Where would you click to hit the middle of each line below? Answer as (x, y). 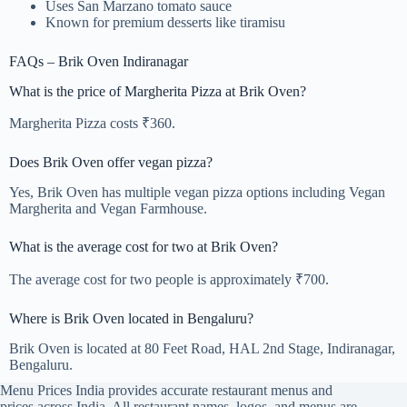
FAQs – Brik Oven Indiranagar (99, 61)
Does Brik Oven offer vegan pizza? (111, 163)
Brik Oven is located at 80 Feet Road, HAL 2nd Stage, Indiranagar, (202, 348)
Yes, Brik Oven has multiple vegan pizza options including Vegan (197, 193)
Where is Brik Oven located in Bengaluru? (131, 318)
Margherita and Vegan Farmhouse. (108, 209)
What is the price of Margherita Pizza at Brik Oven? (158, 91)
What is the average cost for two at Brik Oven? (144, 247)
